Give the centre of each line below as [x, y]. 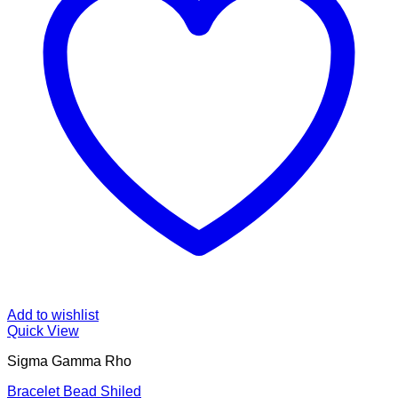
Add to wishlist [53, 315]
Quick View [43, 331]
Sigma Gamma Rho [69, 362]
